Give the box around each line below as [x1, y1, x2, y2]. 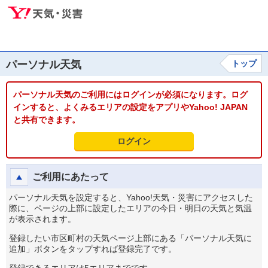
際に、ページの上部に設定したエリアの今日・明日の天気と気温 [9, 203, 252, 213]
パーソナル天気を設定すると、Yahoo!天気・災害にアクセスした [9, 193, 253, 202]
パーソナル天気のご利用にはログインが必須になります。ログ [13, 90, 248, 99]
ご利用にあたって [32, 172, 109, 182]
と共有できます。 [13, 115, 80, 124]
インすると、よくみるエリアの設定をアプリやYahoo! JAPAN [13, 102, 248, 112]
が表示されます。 [9, 214, 76, 224]
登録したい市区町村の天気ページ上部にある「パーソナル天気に [9, 233, 252, 243]
